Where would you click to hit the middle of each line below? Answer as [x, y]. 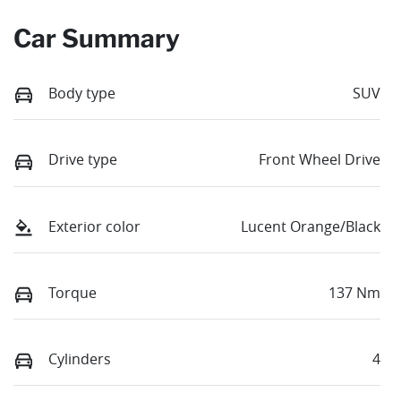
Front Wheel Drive [320, 160]
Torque [73, 292]
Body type [82, 94]
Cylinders [80, 359]
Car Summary [97, 39]
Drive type [83, 160]
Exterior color [94, 226]
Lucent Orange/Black [311, 226]
